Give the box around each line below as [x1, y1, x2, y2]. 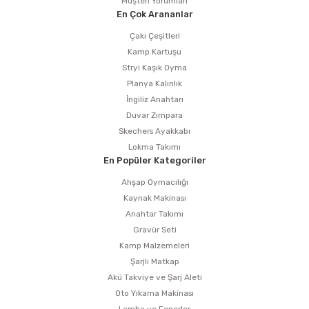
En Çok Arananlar [116, 9, 193, 20]
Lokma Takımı [128, 142, 181, 152]
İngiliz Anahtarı [126, 94, 183, 105]
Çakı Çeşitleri [129, 31, 180, 41]
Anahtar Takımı [126, 209, 183, 219]
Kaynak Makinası [123, 193, 186, 203]
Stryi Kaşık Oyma [122, 63, 187, 73]
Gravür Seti [132, 225, 177, 235]
